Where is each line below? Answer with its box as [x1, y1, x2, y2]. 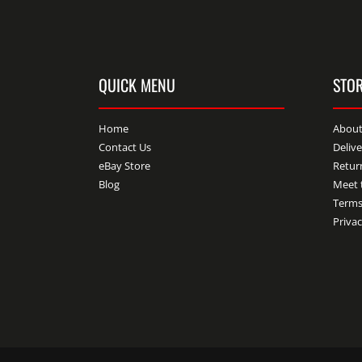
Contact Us [99, 140, 152, 155]
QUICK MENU [99, 73, 176, 98]
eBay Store [99, 158, 151, 174]
